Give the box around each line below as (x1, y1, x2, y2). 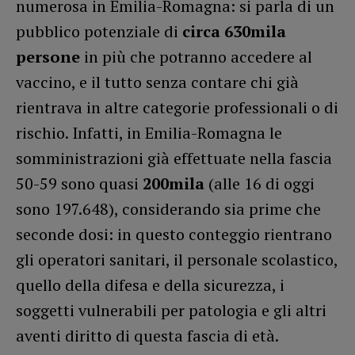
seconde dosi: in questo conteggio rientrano (16, 223, 332, 245)
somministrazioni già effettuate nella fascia (16, 147, 332, 169)
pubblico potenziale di (16, 20, 182, 42)
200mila (143, 172, 204, 194)
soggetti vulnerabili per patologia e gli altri (16, 299, 326, 321)
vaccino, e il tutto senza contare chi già (16, 71, 299, 93)
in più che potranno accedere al (84, 45, 312, 67)
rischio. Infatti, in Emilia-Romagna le (16, 121, 282, 143)
